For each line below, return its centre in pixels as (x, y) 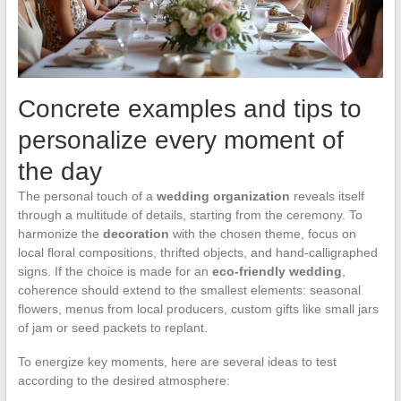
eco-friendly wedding (277, 272)
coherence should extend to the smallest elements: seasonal (189, 290)
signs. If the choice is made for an (115, 272)
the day (60, 172)
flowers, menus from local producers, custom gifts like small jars (198, 309)
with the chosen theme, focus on (262, 234)
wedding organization (223, 196)
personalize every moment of (180, 141)
